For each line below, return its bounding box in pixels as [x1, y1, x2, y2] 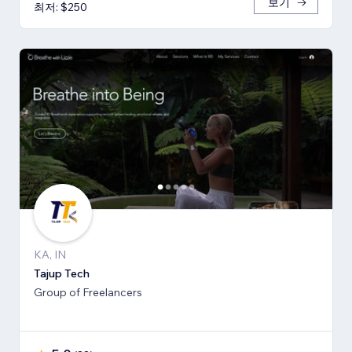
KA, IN [34, 247, 66, 262]
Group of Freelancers [34, 285, 142, 300]
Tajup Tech [34, 266, 90, 281]
